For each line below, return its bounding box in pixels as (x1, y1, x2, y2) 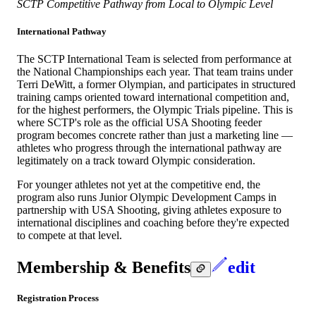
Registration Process (17, 293, 99, 304)
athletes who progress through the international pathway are (17, 142, 281, 154)
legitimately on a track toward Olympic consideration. (17, 154, 255, 167)
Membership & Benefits (17, 258, 190, 277)
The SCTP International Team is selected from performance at (17, 53, 291, 66)
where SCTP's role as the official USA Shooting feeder (17, 116, 262, 129)
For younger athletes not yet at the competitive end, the (17, 178, 260, 191)
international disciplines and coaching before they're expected (17, 217, 289, 229)
